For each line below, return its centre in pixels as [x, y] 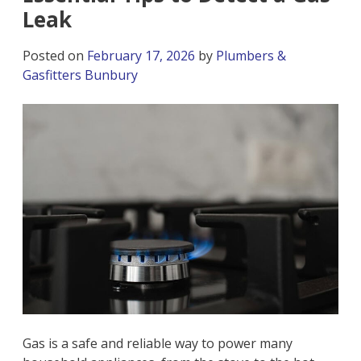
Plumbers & [251, 56]
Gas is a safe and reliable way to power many [158, 344]
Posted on [55, 56]
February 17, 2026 [141, 56]
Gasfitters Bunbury [81, 75]
